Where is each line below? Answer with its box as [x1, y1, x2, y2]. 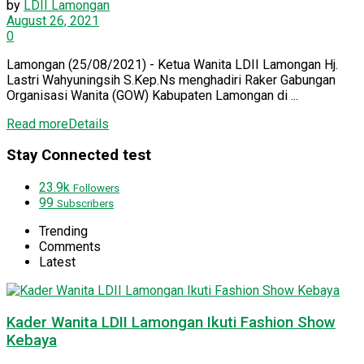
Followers [73, 182, 119, 195]
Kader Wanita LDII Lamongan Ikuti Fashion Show [6, 313, 336, 331]
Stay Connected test [6, 146, 151, 165]
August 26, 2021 [6, 12, 99, 28]
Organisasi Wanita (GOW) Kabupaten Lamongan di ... [6, 87, 298, 103]
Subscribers [57, 197, 114, 210]
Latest [39, 254, 76, 271]
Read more [6, 115, 68, 132]
